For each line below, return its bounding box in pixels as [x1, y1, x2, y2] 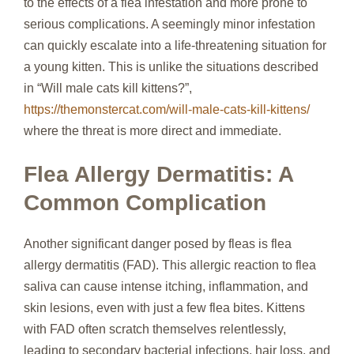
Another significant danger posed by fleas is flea [24, 236, 292, 250]
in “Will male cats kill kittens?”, [24, 81, 192, 95]
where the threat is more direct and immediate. [24, 123, 281, 137]
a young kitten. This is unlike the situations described [24, 59, 318, 73]
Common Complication [24, 190, 266, 215]
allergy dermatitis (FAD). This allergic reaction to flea [24, 258, 316, 272]
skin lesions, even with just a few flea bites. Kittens [24, 300, 305, 314]
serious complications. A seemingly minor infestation [24, 17, 315, 31]
